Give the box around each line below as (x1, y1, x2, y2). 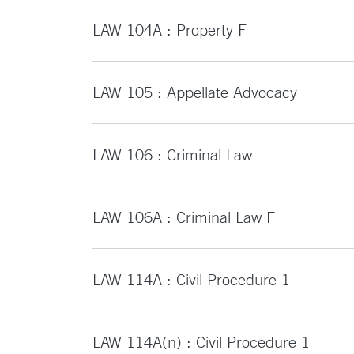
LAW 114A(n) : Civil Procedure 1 (92, 333, 310, 351)
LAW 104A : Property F (92, 21, 247, 39)
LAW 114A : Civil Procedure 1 (92, 270, 290, 288)
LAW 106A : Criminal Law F (92, 208, 275, 226)
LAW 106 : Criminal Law (92, 145, 252, 164)
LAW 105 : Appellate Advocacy (92, 83, 297, 101)
